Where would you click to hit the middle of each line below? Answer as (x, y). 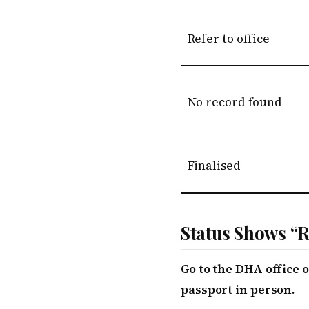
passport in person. (238, 289)
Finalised (214, 166)
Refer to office (228, 39)
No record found (235, 102)
